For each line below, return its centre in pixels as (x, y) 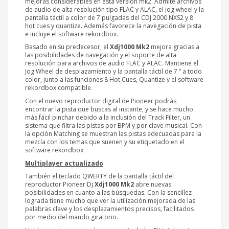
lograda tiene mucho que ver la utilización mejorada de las (110, 201)
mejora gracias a (174, 47)
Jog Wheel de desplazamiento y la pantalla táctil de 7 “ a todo (113, 72)
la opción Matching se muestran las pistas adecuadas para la (113, 133)
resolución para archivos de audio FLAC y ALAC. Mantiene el (112, 63)
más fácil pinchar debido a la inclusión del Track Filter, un (108, 117)
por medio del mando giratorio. (72, 217)
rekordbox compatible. (59, 88)
